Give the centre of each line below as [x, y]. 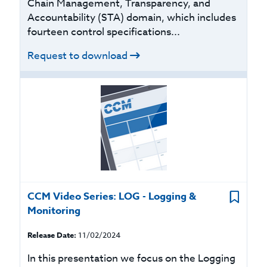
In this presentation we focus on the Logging [132, 258]
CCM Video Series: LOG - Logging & [112, 196]
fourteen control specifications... [104, 32]
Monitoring [54, 211]
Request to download [78, 56]
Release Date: [52, 235]
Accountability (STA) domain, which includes [132, 18]
